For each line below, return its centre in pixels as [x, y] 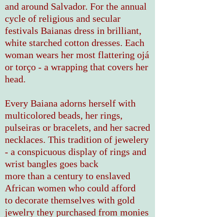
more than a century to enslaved [68, 176]
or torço [20, 67]
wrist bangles [32, 164]
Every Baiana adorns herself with [70, 103]
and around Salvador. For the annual [76, 6]
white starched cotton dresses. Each [75, 43]
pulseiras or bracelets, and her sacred [77, 127]
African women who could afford [70, 188]
